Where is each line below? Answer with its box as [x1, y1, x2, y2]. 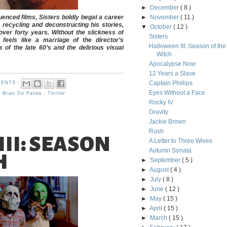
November [150, 14, 181, 21]
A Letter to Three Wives [148, 137, 212, 144]
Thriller [48, 90, 66, 96]
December [150, 4, 181, 11]
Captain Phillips [148, 80, 193, 87]
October [150, 23, 174, 30]
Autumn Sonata [148, 147, 192, 154]
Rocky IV [148, 99, 173, 106]
